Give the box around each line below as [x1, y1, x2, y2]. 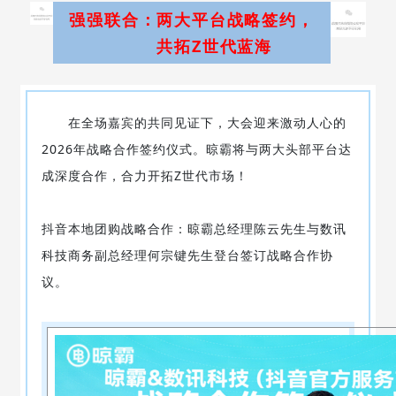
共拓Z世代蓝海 [156, 34, 315, 57]
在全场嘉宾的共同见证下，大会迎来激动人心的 [41, 113, 346, 131]
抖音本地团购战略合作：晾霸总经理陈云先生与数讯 [41, 219, 346, 237]
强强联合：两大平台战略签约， [69, 8, 315, 30]
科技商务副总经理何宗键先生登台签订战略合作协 [41, 246, 333, 263]
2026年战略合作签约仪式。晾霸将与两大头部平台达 [41, 140, 352, 157]
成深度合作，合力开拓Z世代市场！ [41, 166, 248, 184]
